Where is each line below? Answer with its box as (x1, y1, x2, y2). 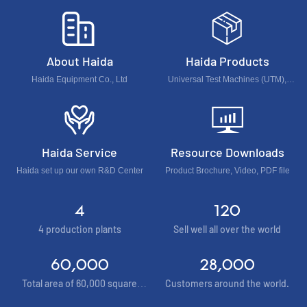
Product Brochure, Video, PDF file (164, 166, 290, 176)
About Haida (46, 53, 113, 69)
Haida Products (185, 53, 269, 69)
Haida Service (42, 144, 118, 160)
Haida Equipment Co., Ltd (32, 75, 128, 85)
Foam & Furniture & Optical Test (169, 90, 286, 100)
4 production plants (38, 223, 121, 235)
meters (64, 292, 95, 304)
